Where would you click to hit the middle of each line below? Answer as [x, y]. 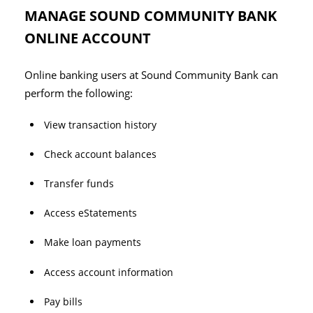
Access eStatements [90, 213]
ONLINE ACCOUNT [88, 38]
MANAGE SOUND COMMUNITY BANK [151, 15]
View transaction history [100, 124]
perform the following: [79, 93]
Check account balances [100, 154]
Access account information [109, 272]
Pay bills [63, 301]
